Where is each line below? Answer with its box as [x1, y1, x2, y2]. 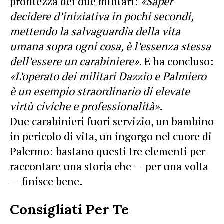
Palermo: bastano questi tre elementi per [10, 143, 205, 158]
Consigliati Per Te [10, 200, 129, 218]
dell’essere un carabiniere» [10, 53, 139, 68]
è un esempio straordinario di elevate [10, 83, 190, 98]
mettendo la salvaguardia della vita [10, 23, 180, 38]
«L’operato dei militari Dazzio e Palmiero [10, 68, 206, 83]
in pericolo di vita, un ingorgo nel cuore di [10, 128, 212, 143]
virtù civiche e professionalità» [10, 98, 159, 113]
